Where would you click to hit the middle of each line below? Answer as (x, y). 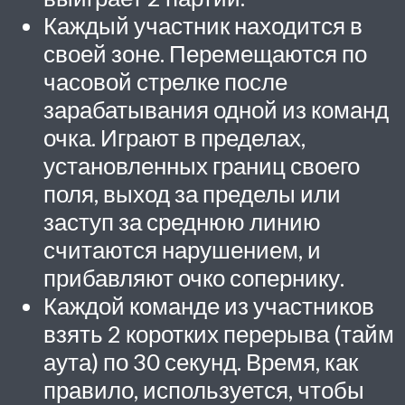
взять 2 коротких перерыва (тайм (219, 334)
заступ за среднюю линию (182, 222)
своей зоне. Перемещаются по (205, 54)
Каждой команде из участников (209, 306)
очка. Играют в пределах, (174, 138)
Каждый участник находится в (203, 26)
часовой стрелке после (165, 82)
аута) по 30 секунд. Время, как (201, 362)
